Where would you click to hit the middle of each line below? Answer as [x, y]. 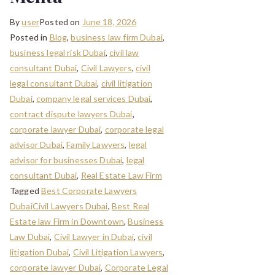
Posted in [30, 37]
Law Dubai [30, 236]
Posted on [61, 21]
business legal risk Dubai [58, 52]
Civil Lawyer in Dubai [94, 236]
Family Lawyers [96, 144]
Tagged [26, 190]
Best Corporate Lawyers [89, 190]
